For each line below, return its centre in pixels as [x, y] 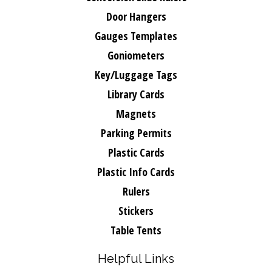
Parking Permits [136, 133]
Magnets [136, 114]
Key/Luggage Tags [136, 75]
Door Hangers [136, 16]
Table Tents [136, 230]
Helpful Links [136, 259]
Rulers [136, 191]
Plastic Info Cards [136, 172]
